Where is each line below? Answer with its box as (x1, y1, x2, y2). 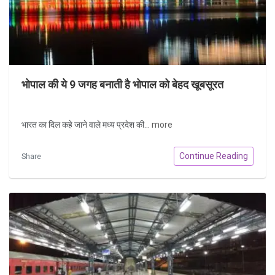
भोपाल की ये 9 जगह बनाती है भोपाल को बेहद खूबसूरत (21, 78, 223, 91)
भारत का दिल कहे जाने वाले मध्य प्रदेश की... (21, 119, 152, 130)
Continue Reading (179, 151, 248, 161)
